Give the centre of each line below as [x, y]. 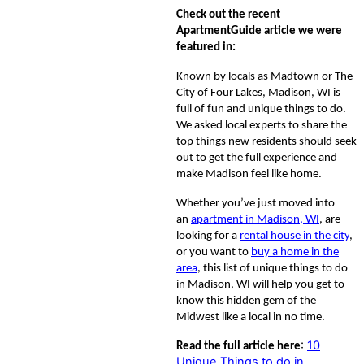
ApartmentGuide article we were [259, 31]
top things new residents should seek [266, 141]
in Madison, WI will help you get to [260, 284]
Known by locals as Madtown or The [264, 76]
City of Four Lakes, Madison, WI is [258, 93]
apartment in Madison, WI [255, 219]
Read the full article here [238, 346]
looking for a [208, 236]
